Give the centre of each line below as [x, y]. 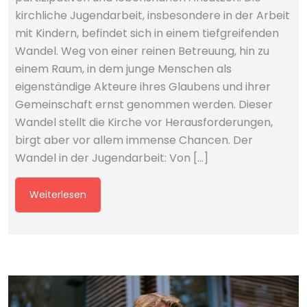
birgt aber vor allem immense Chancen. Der [134, 138]
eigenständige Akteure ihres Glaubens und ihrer [143, 84]
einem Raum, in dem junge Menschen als [123, 66]
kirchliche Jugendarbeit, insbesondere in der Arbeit [152, 13]
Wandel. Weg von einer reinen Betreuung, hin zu [142, 49]
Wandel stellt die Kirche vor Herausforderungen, [144, 120]
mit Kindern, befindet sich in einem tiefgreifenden [147, 31]
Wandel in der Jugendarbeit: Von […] [112, 156]
